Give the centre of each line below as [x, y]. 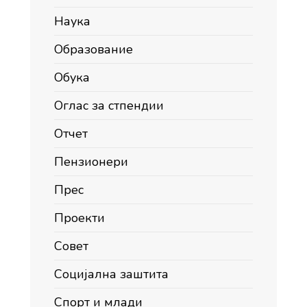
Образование [94, 50]
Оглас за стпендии [109, 106]
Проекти [79, 218]
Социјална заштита [111, 274]
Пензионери [91, 162]
